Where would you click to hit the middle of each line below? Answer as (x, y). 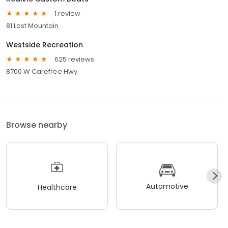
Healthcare (57, 187)
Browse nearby (37, 125)
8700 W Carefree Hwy (42, 72)
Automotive (167, 186)
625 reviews (74, 59)
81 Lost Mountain (32, 26)
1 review (67, 13)
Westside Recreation (45, 45)
